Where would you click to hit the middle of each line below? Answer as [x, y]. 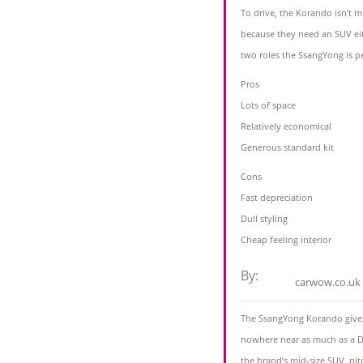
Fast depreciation [277, 198]
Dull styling [264, 219]
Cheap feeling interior [286, 240]
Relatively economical [286, 126]
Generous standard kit [287, 147]
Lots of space [268, 105]
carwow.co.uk [327, 282]
